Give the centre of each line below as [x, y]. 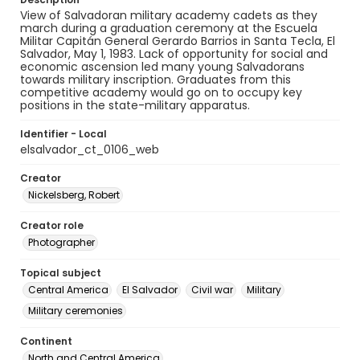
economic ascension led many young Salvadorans [162, 67]
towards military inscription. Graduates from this [155, 80]
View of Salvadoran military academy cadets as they [169, 15]
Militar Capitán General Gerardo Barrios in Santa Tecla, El [178, 41]
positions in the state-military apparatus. [135, 105]
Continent [46, 341]
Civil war [212, 290]
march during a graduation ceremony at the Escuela [169, 28]
